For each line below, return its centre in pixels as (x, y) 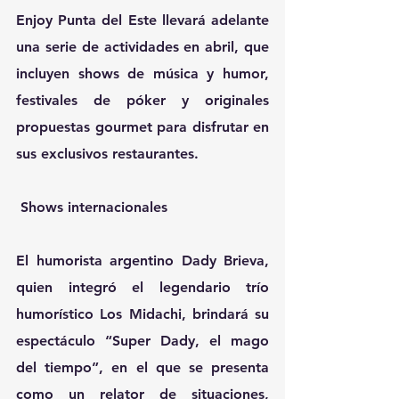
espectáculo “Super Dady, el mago (142, 341)
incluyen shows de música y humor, (142, 74)
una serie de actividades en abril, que (142, 47)
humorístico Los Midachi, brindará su (142, 314)
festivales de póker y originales (142, 101)
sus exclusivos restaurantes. (107, 154)
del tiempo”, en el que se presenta (142, 368)
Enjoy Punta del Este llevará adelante (142, 20)
